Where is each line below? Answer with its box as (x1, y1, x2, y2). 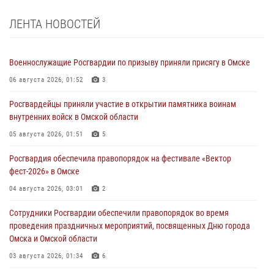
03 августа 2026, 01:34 (9, 252, 83, 261)
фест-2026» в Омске (9, 166, 80, 177)
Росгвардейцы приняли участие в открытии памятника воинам (9, 99, 236, 109)
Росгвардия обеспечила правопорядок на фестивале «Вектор (9, 154, 231, 164)
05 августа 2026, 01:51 (9, 130, 83, 139)
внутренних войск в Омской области (9, 112, 138, 122)
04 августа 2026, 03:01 (9, 185, 83, 193)
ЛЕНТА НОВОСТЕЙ (9, 17, 100, 32)
